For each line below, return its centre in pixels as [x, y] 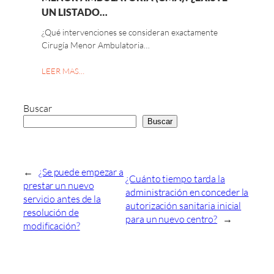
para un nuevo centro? [172, 219]
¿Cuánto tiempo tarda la [175, 179]
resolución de [51, 213]
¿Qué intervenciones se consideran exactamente [130, 32]
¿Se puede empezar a [81, 172]
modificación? [52, 226]
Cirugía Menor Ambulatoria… [96, 45]
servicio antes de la [62, 199]
